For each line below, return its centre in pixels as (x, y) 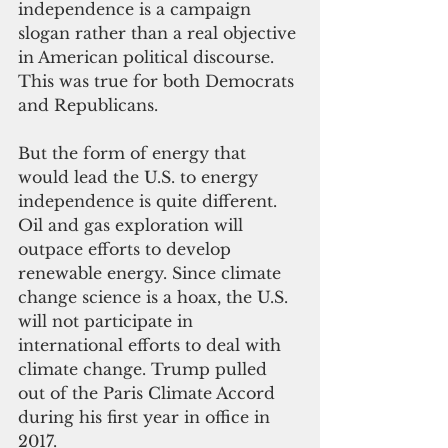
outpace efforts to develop (127, 249)
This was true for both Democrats (158, 81)
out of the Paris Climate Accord (149, 393)
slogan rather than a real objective (159, 33)
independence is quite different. (150, 201)
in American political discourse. (148, 57)
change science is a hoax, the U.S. (155, 297)
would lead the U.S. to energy (140, 177)
